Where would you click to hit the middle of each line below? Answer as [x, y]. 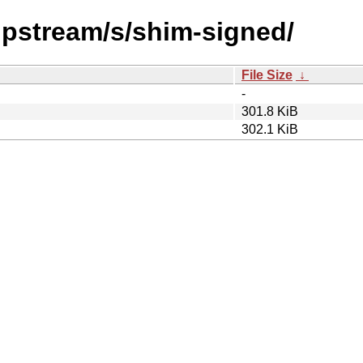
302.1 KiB [270, 129]
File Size [267, 75]
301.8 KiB [270, 111]
